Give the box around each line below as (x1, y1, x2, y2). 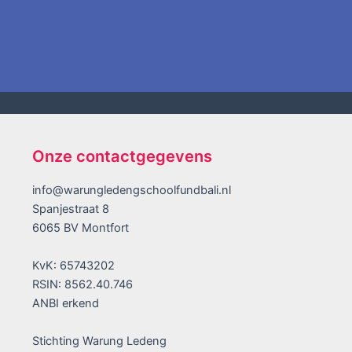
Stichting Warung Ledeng (32, 334, 167, 349)
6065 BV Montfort (32, 221, 129, 236)
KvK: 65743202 (32, 258, 115, 273)
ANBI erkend (32, 296, 99, 311)
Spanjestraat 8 (32, 202, 109, 217)
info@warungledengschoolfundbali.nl (32, 183, 231, 198)
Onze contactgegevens (32, 147, 212, 167)
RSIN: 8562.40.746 (32, 277, 133, 292)
